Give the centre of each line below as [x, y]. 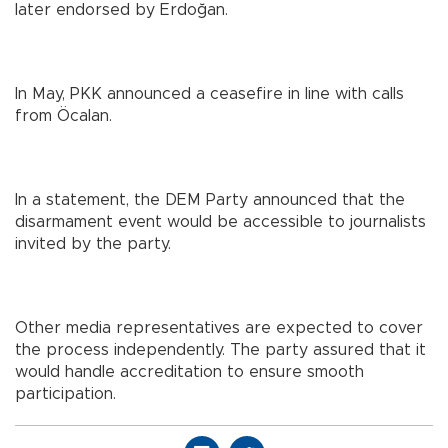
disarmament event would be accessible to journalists [220, 222]
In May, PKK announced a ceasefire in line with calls [209, 94]
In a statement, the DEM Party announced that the [210, 200]
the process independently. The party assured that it [220, 350]
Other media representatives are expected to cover [219, 328]
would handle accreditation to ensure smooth [189, 372]
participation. [65, 394]
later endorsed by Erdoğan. [121, 10]
